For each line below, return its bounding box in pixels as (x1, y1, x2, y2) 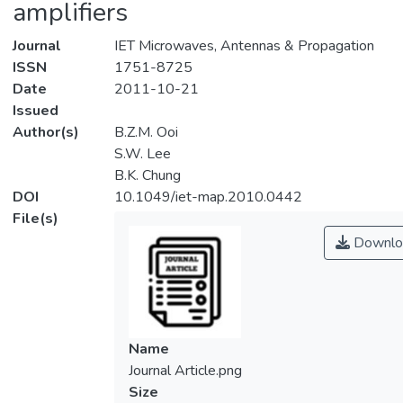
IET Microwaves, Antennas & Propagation (113, 36, 374, 57)
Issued (13, 101, 58, 121)
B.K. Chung (113, 166, 181, 186)
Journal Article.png (128, 361, 242, 381)
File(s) (13, 209, 58, 229)
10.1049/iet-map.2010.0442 (113, 187, 302, 208)
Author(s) (13, 122, 79, 143)
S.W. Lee (113, 144, 171, 165)
